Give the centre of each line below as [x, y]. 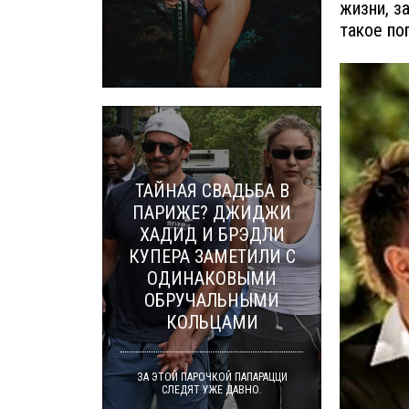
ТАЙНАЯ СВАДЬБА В [212, 191]
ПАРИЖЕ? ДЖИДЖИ [212, 213]
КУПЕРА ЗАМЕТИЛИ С [212, 257]
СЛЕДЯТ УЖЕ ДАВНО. [212, 390]
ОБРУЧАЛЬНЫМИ [212, 300]
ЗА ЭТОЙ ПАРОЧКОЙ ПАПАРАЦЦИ [212, 377]
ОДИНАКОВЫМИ [212, 278]
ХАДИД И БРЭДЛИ [212, 235]
